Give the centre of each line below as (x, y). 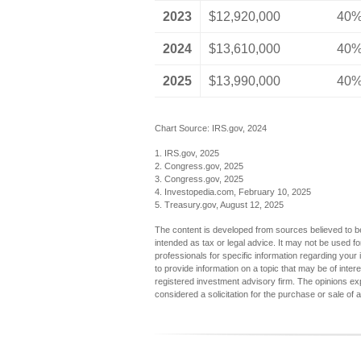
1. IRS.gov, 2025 (187, 154)
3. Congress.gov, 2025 (199, 179)
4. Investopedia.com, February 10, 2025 (233, 192)
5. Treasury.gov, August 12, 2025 (219, 205)
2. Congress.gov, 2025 (199, 166)
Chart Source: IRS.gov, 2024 (211, 129)
